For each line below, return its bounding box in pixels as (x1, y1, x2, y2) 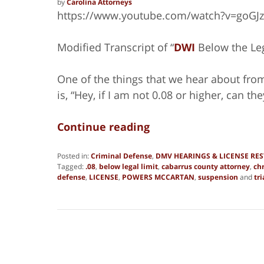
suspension (198, 171, 238, 182)
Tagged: (57, 161, 84, 171)
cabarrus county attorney (161, 161, 250, 171)
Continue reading (57, 119, 150, 134)
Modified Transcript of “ (57, 39, 174, 54)
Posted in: (57, 150, 89, 161)
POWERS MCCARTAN (122, 171, 194, 182)
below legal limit (99, 161, 158, 171)
